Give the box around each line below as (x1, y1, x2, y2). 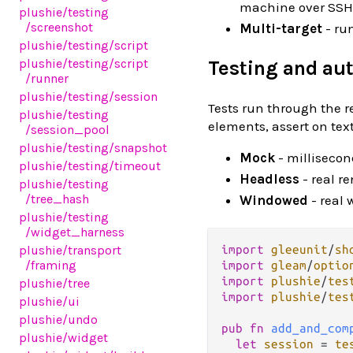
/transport (62, 243, 121, 258)
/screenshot (25, 20, 94, 35)
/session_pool (25, 122, 110, 137)
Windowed (240, 191, 308, 208)
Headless (240, 170, 299, 187)
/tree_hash (25, 191, 90, 206)
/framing (25, 258, 77, 273)
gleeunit (271, 242, 328, 256)
